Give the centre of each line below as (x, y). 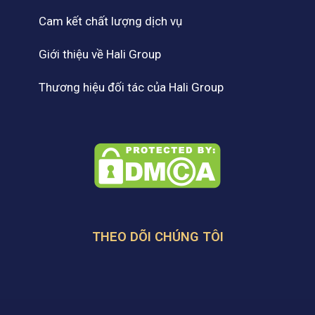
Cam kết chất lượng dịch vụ (110, 21)
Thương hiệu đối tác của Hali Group (131, 88)
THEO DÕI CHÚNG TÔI (157, 237)
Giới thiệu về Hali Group (100, 54)
